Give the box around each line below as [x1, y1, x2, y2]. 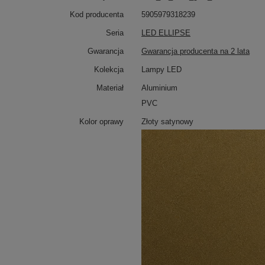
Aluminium [141, 83, 177, 92]
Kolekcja [94, 65, 124, 74]
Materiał [96, 83, 124, 92]
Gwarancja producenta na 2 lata [141, 47, 250, 56]
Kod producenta [70, 10, 124, 19]
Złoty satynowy [141, 117, 193, 126]
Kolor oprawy [79, 117, 124, 126]
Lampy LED [141, 65, 182, 74]
